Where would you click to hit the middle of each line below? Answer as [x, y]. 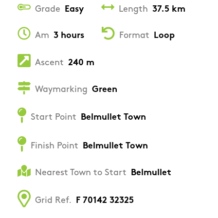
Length [133, 9]
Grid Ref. [53, 200]
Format [134, 36]
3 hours [69, 36]
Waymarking [61, 90]
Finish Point [54, 146]
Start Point [54, 117]
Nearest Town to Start [81, 173]
